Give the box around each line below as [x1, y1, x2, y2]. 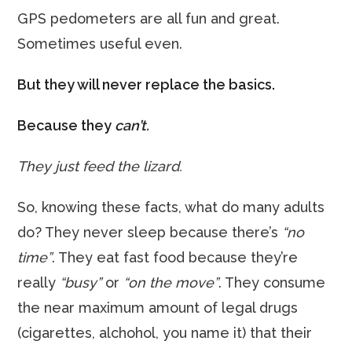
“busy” [60, 274, 106, 291]
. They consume [218, 274, 326, 291]
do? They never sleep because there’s [17, 224, 283, 240]
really [17, 274, 60, 291]
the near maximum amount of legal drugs [17, 299, 299, 316]
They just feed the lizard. [17, 158, 183, 174]
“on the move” [123, 274, 219, 291]
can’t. [115, 117, 150, 134]
